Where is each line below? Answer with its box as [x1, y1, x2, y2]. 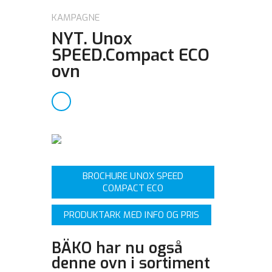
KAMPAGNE [52, 11, 100, 24]
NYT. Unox [52, 27, 132, 50]
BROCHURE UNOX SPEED [83, 169, 183, 182]
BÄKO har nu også [52, 237, 183, 258]
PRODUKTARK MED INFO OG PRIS [64, 208, 199, 221]
